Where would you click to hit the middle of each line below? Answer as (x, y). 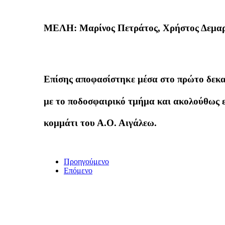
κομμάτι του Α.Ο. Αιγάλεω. (100, 123)
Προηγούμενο (86, 162)
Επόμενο (78, 171)
